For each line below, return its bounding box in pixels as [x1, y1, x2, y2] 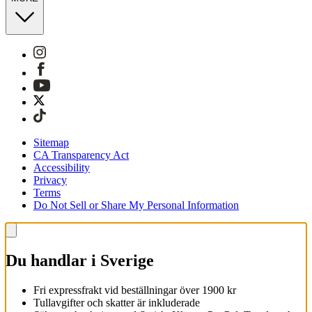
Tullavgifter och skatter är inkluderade [33, 297, 200, 309]
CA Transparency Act [33, 149, 129, 162]
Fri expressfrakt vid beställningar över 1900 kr [33, 284, 236, 297]
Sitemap [33, 136, 69, 149]
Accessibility [33, 162, 90, 174]
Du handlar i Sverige [6, 251, 154, 270]
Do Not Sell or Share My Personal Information [33, 199, 239, 212]
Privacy [33, 174, 67, 187]
